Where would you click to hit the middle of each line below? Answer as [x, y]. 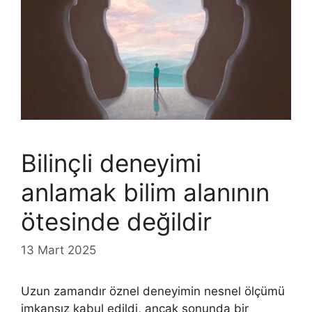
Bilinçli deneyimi [111, 163]
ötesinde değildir [116, 221]
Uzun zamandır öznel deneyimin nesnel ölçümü [153, 291]
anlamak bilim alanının [145, 192]
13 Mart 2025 [58, 250]
